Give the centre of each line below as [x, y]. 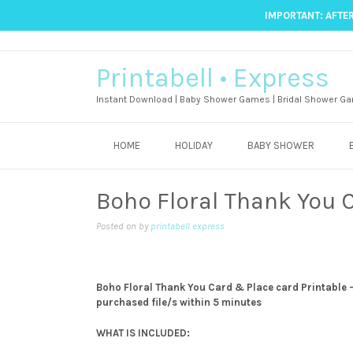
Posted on [117, 226]
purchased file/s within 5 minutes [179, 302]
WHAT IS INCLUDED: [143, 333]
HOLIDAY [194, 145]
